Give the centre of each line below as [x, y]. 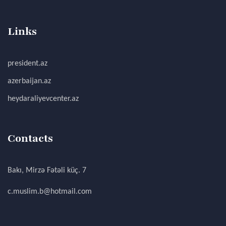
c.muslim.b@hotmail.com [50, 192]
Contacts [30, 138]
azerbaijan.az [29, 81]
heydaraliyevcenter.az [43, 99]
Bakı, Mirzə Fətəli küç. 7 [47, 171]
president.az [27, 64]
